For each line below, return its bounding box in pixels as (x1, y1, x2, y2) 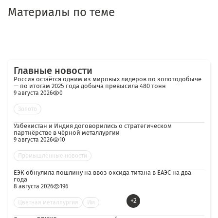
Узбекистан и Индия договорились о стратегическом (14, 122, 172, 129)
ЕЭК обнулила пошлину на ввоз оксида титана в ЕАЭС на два (14, 169, 191, 176)
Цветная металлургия (18, 199, 78, 206)
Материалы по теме (8, 5, 115, 19)
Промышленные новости (18, 152, 87, 159)
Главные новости (14, 65, 92, 76)
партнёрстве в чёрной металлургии (14, 129, 120, 136)
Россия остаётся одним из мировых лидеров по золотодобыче (14, 75, 201, 83)
